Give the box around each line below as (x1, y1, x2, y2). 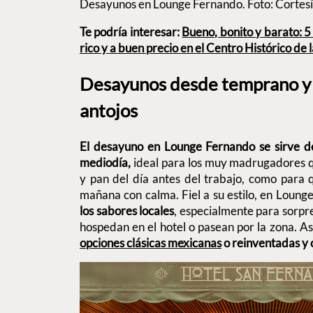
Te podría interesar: (80, 24, 182, 39)
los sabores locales (80, 203, 175, 219)
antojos (80, 100, 138, 122)
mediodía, (80, 155, 131, 170)
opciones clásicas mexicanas (80, 235, 221, 251)
